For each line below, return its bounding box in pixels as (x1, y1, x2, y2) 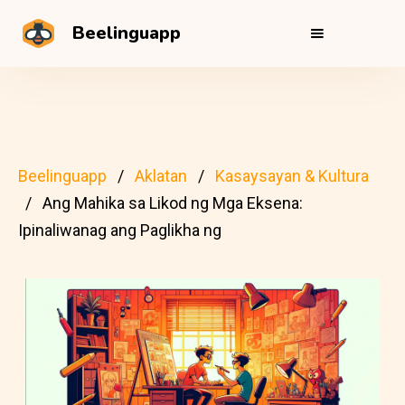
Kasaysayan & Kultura (215, 166, 369, 185)
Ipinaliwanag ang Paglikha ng (18, 221, 221, 240)
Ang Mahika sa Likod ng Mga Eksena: (42, 193, 303, 212)
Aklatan (135, 166, 187, 185)
